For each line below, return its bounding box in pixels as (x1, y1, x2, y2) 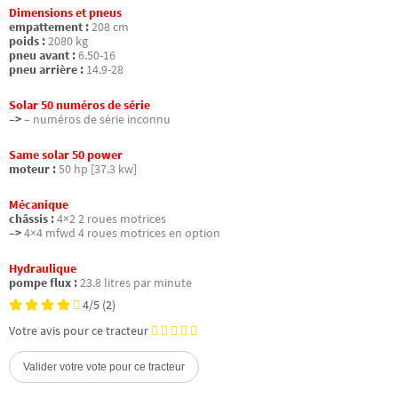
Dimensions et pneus (9, 4, 122, 20)
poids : (9, 33, 45, 49)
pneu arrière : (9, 61, 84, 77)
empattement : (9, 19, 89, 35)
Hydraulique (9, 261, 76, 277)
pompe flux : (9, 275, 77, 291)
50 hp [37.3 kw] (59, 162, 137, 178)
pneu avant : (9, 47, 76, 63)
